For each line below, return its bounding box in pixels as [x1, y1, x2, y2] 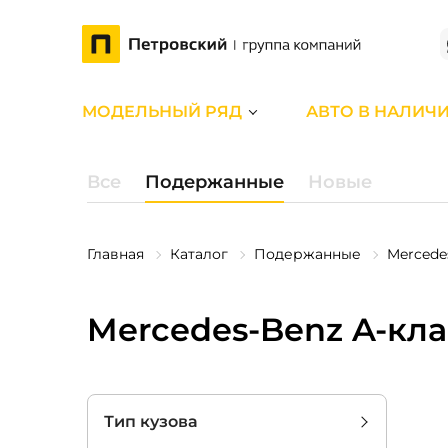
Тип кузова [104, 412, 198, 431]
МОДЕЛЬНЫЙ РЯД [82, 102, 242, 121]
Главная [87, 245, 144, 263]
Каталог [170, 245, 228, 263]
